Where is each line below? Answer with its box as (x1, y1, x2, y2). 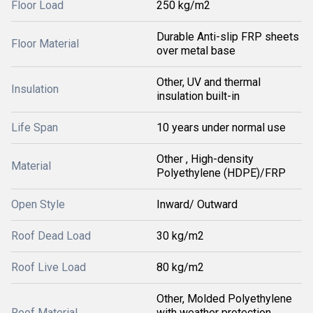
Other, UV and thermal (156, 75, 261, 89)
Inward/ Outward (156, 198, 238, 211)
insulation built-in (156, 89, 240, 103)
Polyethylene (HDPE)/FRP (156, 166, 286, 180)
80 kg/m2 (156, 261, 204, 274)
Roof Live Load (11, 261, 86, 274)
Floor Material (11, 37, 79, 50)
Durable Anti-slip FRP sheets (156, 30, 299, 43)
